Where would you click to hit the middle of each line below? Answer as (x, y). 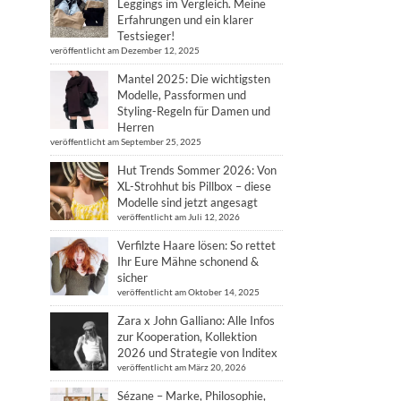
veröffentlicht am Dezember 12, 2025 (125, 50)
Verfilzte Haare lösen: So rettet (196, 245)
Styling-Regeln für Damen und (194, 111)
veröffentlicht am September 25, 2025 (126, 141)
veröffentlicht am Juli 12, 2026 (179, 217)
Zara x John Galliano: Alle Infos (196, 320)
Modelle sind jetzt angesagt (188, 202)
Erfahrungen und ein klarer (185, 20)
